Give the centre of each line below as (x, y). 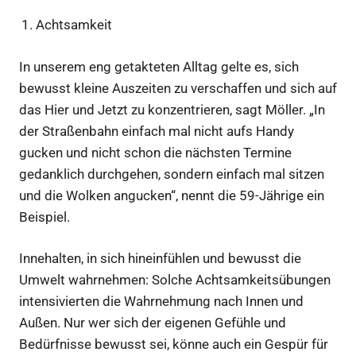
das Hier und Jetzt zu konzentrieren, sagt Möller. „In (172, 109)
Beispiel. (44, 217)
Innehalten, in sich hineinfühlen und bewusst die (160, 259)
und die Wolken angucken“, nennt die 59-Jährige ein (172, 195)
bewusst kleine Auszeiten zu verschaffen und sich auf (178, 88)
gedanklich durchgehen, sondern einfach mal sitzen (172, 174)
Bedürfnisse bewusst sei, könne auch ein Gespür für (174, 344)
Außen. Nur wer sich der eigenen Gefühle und (153, 323)
